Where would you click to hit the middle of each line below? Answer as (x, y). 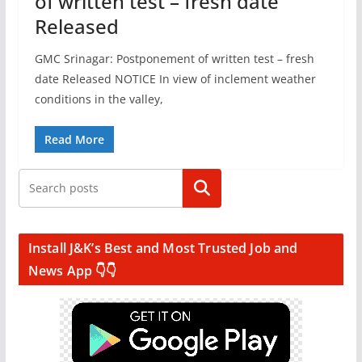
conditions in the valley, (99, 99)
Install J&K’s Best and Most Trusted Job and (163, 248)
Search (202, 188)
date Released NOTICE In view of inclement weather (175, 79)
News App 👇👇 (72, 271)
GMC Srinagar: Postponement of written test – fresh (174, 59)
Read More (74, 139)
